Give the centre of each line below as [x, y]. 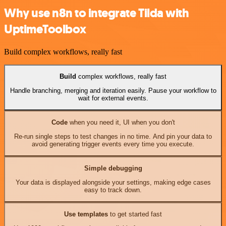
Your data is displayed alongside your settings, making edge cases [113, 183]
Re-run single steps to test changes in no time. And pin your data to [113, 137]
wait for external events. [113, 98]
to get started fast [135, 214]
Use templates [86, 214]
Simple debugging [113, 168]
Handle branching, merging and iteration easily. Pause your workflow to [113, 91]
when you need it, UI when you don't [121, 122]
